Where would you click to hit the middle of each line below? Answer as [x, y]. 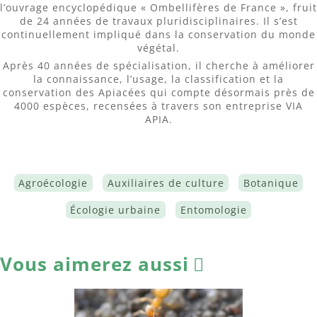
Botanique [271, 183]
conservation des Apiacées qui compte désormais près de [158, 93]
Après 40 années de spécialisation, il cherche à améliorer [158, 66]
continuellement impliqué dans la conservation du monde [158, 34]
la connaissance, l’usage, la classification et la [158, 79]
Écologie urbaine [116, 210]
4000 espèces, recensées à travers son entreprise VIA [158, 106]
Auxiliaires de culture [166, 183]
